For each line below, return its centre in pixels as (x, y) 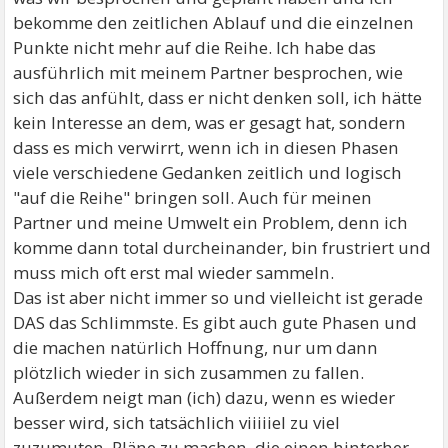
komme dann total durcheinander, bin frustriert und (222, 247)
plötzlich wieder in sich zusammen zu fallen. (189, 372)
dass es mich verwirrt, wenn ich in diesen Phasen (206, 147)
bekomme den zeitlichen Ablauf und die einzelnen (214, 22)
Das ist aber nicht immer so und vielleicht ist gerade (218, 297)
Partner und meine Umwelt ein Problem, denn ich (211, 222)
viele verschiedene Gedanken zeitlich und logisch (208, 172)
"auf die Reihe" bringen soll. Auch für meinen (193, 197)
